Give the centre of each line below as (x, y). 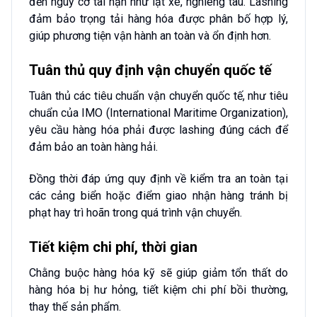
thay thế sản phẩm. (75, 306)
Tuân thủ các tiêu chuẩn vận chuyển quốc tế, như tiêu (158, 96)
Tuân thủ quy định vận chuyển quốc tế (150, 70)
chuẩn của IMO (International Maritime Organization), (158, 113)
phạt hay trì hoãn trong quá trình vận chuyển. (136, 212)
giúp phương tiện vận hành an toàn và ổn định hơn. (150, 36)
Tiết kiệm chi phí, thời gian (113, 247)
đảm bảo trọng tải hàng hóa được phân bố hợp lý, (158, 19)
